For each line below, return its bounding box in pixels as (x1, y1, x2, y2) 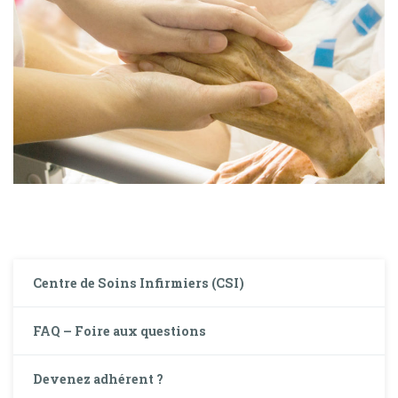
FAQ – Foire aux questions (33, 322, 207, 339)
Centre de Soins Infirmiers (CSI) (33, 274, 245, 291)
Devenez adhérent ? (33, 370, 164, 387)
